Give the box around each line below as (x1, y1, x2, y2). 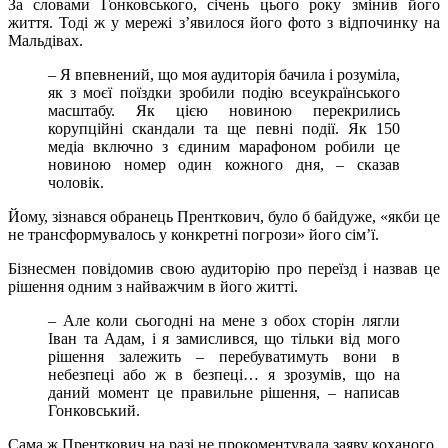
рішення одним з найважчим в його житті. (8, 278, 298, 296)
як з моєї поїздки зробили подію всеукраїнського (48, 84, 400, 102)
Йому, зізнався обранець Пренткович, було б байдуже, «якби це (8, 208, 440, 226)
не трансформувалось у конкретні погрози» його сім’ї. (8, 226, 379, 244)
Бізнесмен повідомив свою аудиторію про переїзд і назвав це (8, 260, 440, 278)
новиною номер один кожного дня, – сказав (48, 156, 400, 174)
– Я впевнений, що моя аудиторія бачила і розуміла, (48, 66, 400, 84)
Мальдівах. (8, 32, 83, 50)
